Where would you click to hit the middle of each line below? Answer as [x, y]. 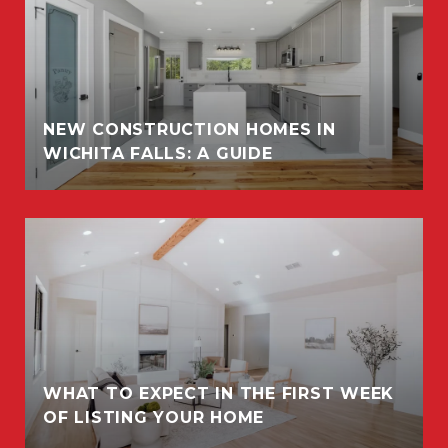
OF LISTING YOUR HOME [153, 417]
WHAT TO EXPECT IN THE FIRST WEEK [218, 393]
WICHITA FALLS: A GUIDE [158, 153]
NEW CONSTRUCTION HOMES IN [189, 129]
